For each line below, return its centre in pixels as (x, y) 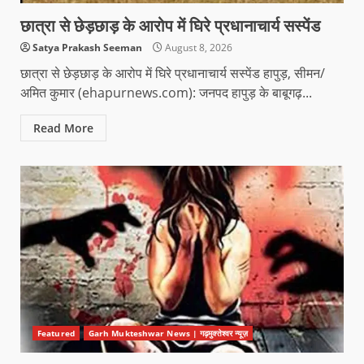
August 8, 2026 (197, 47)
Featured (56, 333)
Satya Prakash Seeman (87, 47)
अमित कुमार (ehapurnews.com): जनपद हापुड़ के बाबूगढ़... (166, 92)
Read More (63, 128)
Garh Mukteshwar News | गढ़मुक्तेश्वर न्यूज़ (168, 333)
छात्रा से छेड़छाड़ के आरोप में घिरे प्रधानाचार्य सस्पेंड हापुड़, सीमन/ (173, 73)
